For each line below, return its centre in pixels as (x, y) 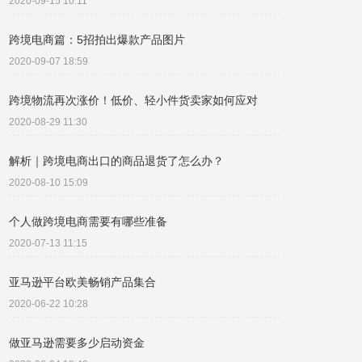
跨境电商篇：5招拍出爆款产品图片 (97, 40)
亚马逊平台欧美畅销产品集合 (82, 282)
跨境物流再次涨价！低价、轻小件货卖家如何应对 (133, 100)
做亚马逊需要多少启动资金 (77, 343)
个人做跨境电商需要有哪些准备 (88, 221)
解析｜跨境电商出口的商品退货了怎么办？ (116, 161)
